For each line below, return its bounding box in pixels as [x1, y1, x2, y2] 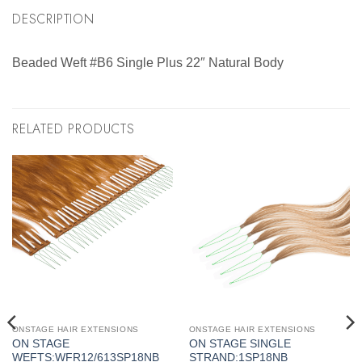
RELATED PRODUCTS [12, 120, 135, 139]
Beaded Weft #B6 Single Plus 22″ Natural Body [12, 55, 284, 69]
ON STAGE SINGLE [188, 338, 291, 351]
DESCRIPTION [12, 9, 95, 28]
